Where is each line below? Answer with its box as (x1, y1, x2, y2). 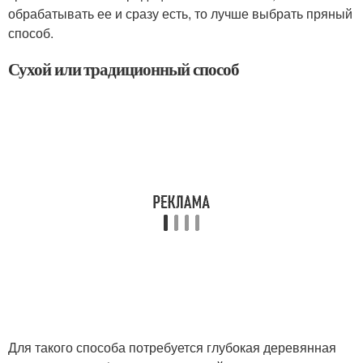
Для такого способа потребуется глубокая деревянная (8, 338, 336, 357)
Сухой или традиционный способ (8, 57, 239, 81)
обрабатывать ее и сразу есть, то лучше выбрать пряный (8, 4, 352, 23)
